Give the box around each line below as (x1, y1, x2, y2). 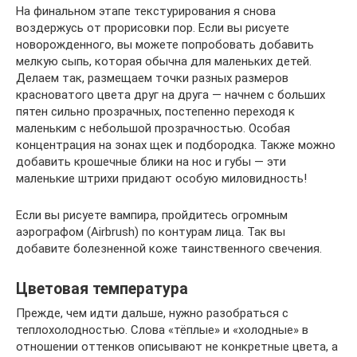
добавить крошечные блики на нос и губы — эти (16, 154, 286, 169)
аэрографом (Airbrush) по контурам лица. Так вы (16, 224, 285, 239)
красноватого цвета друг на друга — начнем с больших (16, 87, 325, 102)
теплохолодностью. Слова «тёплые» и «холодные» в (16, 322, 308, 337)
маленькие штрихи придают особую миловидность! (16, 171, 307, 186)
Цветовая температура (16, 279, 188, 298)
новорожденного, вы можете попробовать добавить (16, 37, 314, 52)
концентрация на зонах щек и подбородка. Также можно (16, 137, 335, 152)
